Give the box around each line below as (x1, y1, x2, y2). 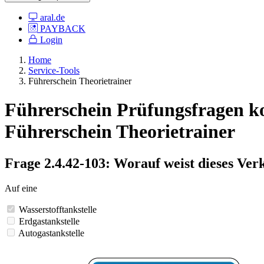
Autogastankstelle (18, 227, 84, 238)
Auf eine (5, 183, 37, 193)
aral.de (38, 12, 65, 22)
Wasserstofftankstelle (19, 204, 97, 214)
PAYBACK (38, 23, 85, 34)
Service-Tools (28, 65, 80, 75)
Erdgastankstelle (19, 216, 80, 226)
